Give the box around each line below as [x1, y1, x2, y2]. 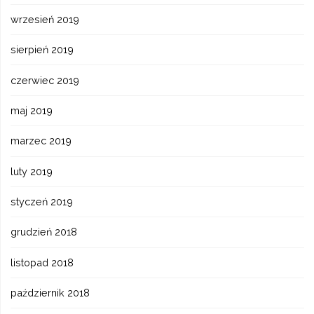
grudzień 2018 [11, 226, 78, 238]
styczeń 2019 [11, 196, 74, 208]
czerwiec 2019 [11, 74, 80, 86]
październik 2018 [11, 287, 90, 299]
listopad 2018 [11, 256, 74, 268]
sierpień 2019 [11, 43, 74, 56]
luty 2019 [11, 165, 53, 177]
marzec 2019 [11, 135, 72, 147]
